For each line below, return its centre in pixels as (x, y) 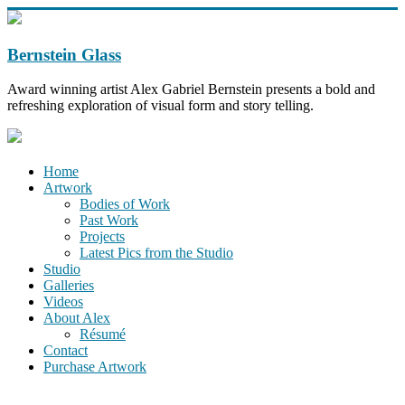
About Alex (77, 318)
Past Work (109, 221)
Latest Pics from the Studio (156, 253)
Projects (102, 237)
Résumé (103, 334)
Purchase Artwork (95, 367)
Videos (63, 302)
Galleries (69, 286)
